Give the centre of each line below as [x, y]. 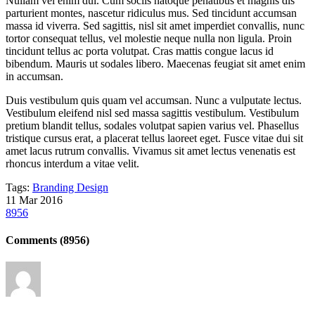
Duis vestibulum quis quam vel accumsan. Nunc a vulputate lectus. [154, 100]
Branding [54, 187]
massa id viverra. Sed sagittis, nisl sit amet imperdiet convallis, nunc [155, 25]
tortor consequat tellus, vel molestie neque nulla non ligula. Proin [149, 38]
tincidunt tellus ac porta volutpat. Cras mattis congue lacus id [140, 51]
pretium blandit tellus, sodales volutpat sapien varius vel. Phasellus [152, 125]
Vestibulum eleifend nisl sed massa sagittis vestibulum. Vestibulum [152, 112]
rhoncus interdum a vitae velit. [72, 163]
